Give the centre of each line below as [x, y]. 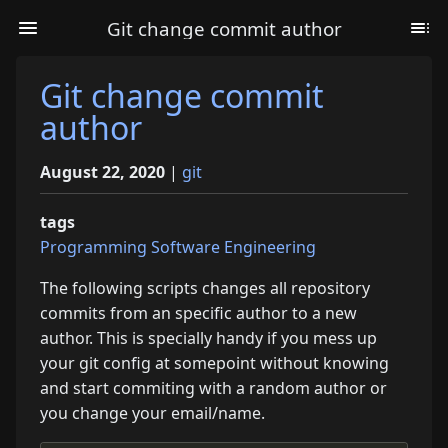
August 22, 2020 [102, 172]
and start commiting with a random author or [213, 388]
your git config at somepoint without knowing [214, 363]
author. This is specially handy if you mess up [208, 338]
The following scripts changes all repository [205, 288]
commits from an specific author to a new [198, 313]
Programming [93, 247]
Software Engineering [233, 247]
